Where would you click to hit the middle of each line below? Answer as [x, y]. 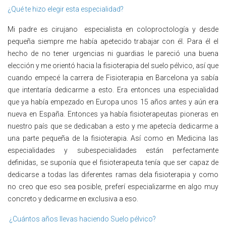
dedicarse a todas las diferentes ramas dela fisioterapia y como [113, 174]
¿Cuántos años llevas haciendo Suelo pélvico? [82, 219]
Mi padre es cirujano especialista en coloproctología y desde [113, 29]
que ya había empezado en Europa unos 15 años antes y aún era [113, 102]
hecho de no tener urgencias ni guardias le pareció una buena [113, 53]
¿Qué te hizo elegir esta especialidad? [66, 9]
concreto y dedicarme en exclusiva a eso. [74, 199]
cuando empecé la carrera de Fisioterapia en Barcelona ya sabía [113, 77]
